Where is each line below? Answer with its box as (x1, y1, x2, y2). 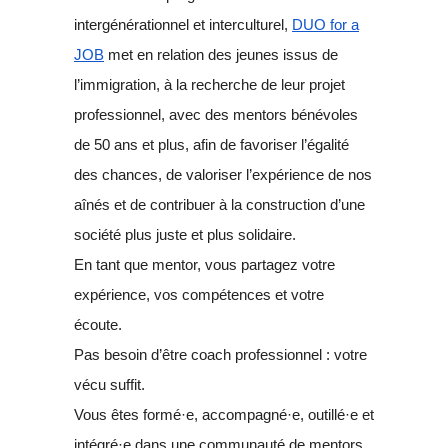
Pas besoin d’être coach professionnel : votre (74, 347, 367, 363)
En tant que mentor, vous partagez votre (74, 257, 335, 273)
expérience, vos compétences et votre (74, 287, 324, 303)
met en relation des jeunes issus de (104, 47, 338, 63)
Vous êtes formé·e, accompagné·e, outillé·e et (74, 407, 374, 423)
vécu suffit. (74, 377, 145, 393)
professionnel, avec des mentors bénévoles (74, 107, 358, 123)
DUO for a (292, 17, 359, 33)
